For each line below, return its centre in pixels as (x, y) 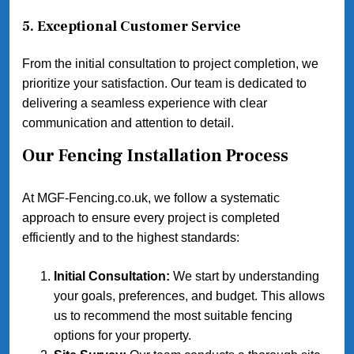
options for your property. (122, 336)
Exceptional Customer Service (139, 26)
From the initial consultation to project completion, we (170, 63)
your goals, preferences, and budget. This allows (189, 296)
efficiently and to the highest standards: (131, 238)
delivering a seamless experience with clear (145, 103)
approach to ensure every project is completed (151, 218)
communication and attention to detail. (128, 122)
